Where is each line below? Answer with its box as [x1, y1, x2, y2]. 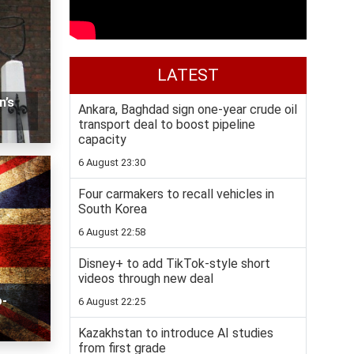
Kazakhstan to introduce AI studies [78, 326, 273, 341]
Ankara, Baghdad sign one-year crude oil [78, 102, 297, 118]
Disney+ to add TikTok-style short [78, 256, 270, 272]
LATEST [157, 66, 219, 85]
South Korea [78, 201, 147, 217]
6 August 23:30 [78, 156, 145, 169]
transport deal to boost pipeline [78, 117, 255, 133]
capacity [78, 132, 126, 148]
